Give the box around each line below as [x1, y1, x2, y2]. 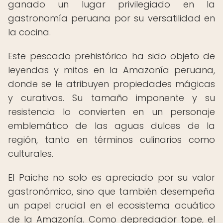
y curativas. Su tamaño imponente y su [8, 92, 215, 104]
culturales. [8, 147, 53, 160]
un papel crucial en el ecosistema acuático [8, 199, 215, 212]
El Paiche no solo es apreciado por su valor [8, 171, 215, 184]
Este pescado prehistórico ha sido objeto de [8, 50, 215, 62]
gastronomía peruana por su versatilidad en [8, 12, 215, 24]
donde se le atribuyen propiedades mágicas [8, 78, 215, 90]
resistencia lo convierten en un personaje [8, 106, 215, 118]
